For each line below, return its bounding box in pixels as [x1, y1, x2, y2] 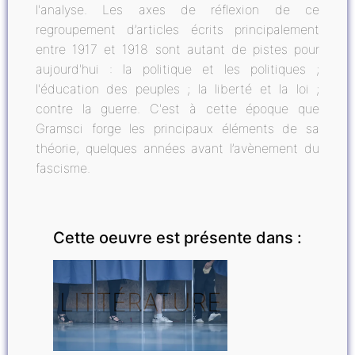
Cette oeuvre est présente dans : [53, 228, 302, 247]
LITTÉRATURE [59, 286, 222, 318]
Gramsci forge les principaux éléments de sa [36, 120, 319, 136]
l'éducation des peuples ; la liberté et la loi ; [36, 81, 319, 97]
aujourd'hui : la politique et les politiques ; [36, 61, 319, 77]
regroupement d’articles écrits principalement [36, 21, 319, 37]
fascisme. [36, 160, 94, 176]
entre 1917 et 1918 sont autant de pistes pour [36, 41, 319, 57]
